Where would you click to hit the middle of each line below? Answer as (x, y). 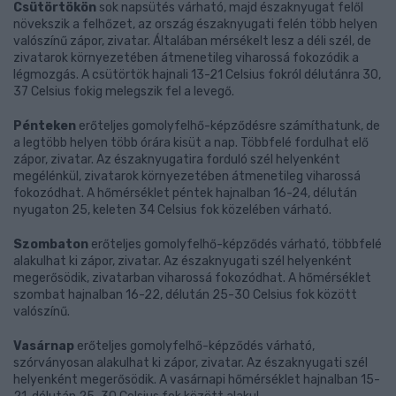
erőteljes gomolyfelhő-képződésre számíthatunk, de (228, 126)
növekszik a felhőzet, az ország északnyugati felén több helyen (195, 24)
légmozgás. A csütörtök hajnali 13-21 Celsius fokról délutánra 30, (197, 75)
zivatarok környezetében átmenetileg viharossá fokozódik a (186, 58)
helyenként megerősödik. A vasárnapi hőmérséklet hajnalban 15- (197, 380)
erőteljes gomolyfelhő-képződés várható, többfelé (235, 244)
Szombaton (51, 244)
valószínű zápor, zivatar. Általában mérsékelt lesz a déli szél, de (192, 41)
